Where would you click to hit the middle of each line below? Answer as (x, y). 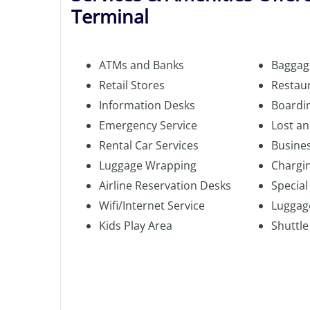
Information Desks (147, 105)
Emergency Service (148, 125)
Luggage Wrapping (148, 165)
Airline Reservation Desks (165, 185)
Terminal (110, 16)
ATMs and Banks (142, 65)
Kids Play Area (136, 226)
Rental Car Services (149, 145)
